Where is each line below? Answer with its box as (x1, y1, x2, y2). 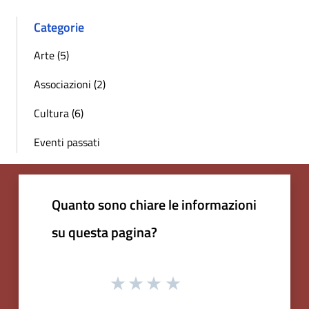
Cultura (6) (34, 104, 83, 121)
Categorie (34, 17, 84, 37)
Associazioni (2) (34, 75, 106, 92)
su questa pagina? (52, 221, 157, 243)
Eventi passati (34, 133, 100, 150)
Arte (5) (34, 46, 69, 63)
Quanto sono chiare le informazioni (52, 193, 257, 215)
